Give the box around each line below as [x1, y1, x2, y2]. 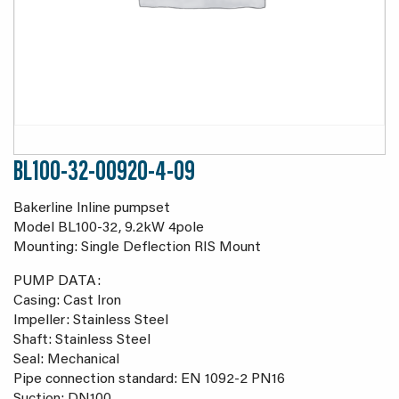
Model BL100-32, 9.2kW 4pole [13, 221, 204, 235]
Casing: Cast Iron [13, 294, 121, 308]
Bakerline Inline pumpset [13, 201, 170, 216]
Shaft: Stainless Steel [13, 333, 151, 347]
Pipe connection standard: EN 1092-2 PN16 [13, 372, 285, 387]
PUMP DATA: [13, 274, 101, 289]
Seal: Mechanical [13, 353, 119, 367]
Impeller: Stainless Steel [13, 313, 168, 328]
